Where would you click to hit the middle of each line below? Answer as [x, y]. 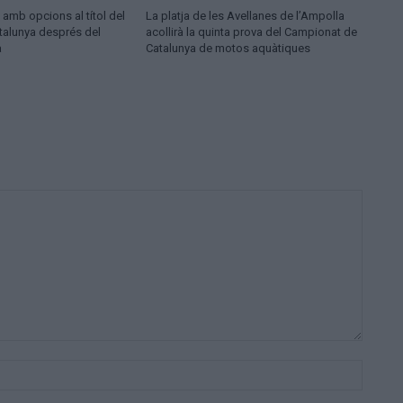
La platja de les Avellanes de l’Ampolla [245, 16]
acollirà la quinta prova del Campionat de [251, 32]
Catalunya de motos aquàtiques [228, 49]
